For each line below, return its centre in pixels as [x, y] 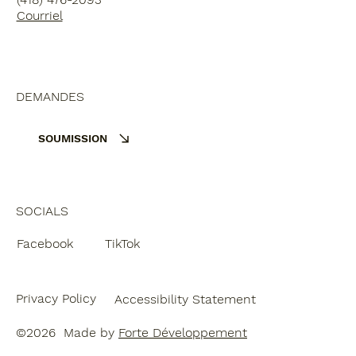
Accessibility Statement [185, 299]
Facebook [45, 243]
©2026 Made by [67, 332]
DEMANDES [50, 97]
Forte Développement [183, 332]
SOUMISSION [72, 139]
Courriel [39, 16]
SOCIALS [42, 211]
